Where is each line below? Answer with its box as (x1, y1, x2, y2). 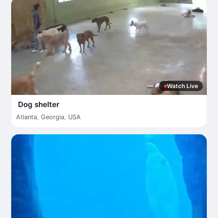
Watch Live (167, 82, 198, 90)
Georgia (41, 113, 64, 121)
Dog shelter (18, 100, 59, 109)
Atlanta (16, 113, 37, 121)
